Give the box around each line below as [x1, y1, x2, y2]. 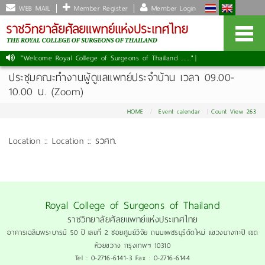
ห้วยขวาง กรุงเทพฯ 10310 [94, 240, 171, 251]
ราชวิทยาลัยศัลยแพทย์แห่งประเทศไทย [67, 212, 198, 227]
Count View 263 [211, 106, 256, 117]
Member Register [70, 2, 128, 14]
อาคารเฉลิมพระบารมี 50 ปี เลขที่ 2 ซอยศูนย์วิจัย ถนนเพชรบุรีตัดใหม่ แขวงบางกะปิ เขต [7, 227, 258, 238]
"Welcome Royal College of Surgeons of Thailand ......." [21, 52, 194, 64]
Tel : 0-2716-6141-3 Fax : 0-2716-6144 [75, 252, 190, 264]
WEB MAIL [15, 2, 50, 14]
